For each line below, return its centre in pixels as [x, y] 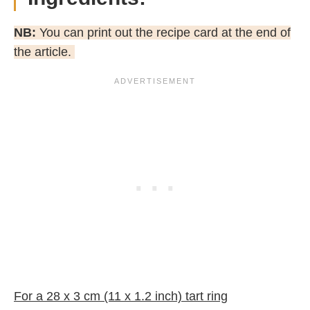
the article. [44, 52]
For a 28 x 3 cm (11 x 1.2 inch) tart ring [121, 296]
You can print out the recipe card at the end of [163, 32]
